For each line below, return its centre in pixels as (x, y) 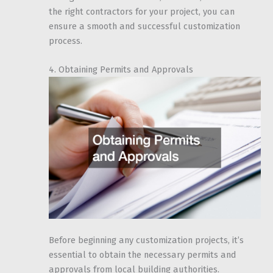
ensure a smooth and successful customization (144, 26)
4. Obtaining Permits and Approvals (121, 70)
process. (66, 41)
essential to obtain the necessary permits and (143, 254)
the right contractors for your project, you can (142, 11)
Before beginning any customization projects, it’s (146, 240)
